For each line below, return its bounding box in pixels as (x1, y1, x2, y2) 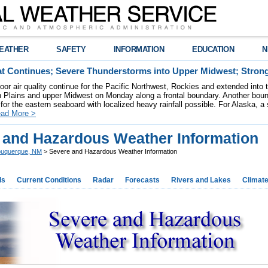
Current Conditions (17, 176, 81, 184)
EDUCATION (192, 45, 234, 54)
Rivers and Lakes (171, 176, 231, 184)
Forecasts (125, 176, 160, 184)
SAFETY (56, 45, 86, 54)
